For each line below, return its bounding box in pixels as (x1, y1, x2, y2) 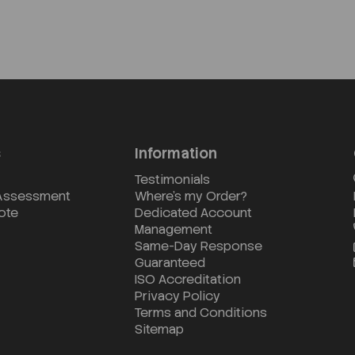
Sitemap (135, 320, 185, 338)
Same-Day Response (135, 237, 263, 254)
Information (135, 143, 218, 162)
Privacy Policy (135, 287, 221, 304)
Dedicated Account (135, 204, 253, 221)
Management (135, 220, 213, 238)
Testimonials (135, 170, 211, 188)
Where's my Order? (135, 187, 248, 204)
